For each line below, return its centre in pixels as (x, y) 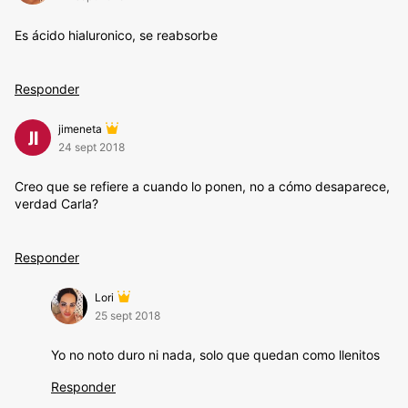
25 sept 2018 (127, 316)
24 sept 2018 (92, 147)
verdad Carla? (56, 204)
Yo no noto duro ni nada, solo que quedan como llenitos (215, 355)
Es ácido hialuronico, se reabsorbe (116, 35)
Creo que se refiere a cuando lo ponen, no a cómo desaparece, (202, 186)
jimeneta (80, 129)
